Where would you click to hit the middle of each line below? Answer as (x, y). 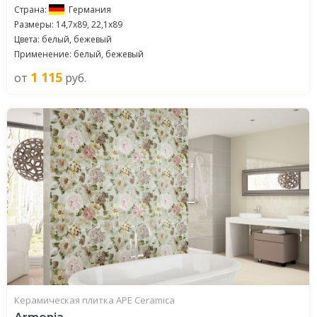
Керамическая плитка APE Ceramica (94, 300)
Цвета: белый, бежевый (63, 39)
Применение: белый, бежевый (79, 54)
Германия (90, 10)
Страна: (31, 10)
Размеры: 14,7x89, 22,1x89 (68, 24)
